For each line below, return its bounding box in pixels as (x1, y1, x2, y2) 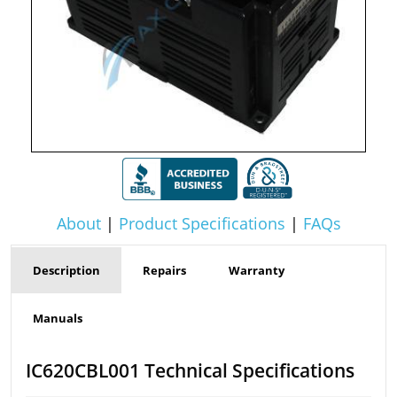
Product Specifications (118, 213, 285, 235)
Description (33, 262, 100, 279)
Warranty (229, 262, 284, 279)
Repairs (143, 262, 186, 279)
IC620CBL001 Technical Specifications (26, 357, 354, 384)
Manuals (33, 310, 82, 327)
